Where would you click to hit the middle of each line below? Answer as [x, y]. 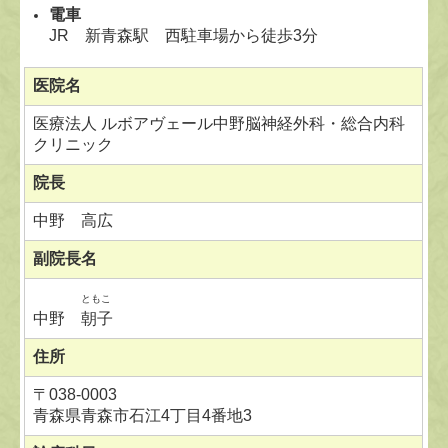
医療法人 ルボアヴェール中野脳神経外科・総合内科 [219, 123]
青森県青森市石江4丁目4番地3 [143, 415]
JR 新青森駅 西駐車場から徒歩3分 [184, 35]
